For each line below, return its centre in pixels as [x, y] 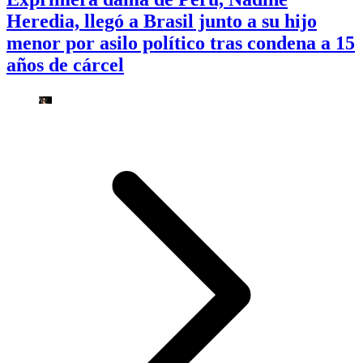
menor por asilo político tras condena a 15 [181, 43]
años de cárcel [65, 64]
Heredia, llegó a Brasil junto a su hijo [162, 21]
